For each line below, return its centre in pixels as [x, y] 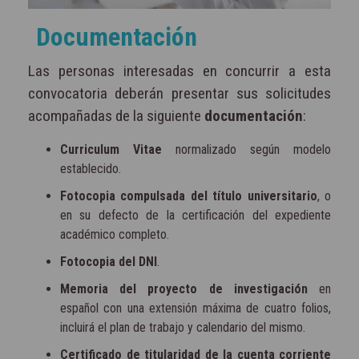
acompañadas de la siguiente [116, 115]
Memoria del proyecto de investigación [184, 288]
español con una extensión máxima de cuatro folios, [196, 308]
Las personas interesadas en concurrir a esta [179, 71]
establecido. [92, 168]
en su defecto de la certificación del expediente [196, 215]
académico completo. [116, 234]
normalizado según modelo [246, 149]
